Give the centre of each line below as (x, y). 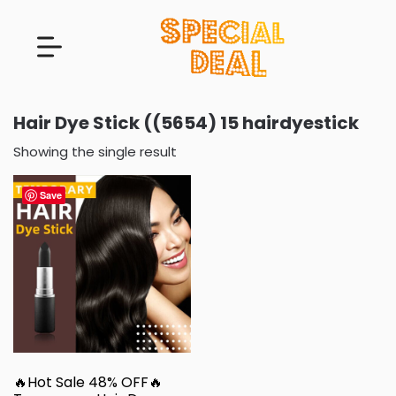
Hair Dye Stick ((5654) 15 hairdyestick (186, 122)
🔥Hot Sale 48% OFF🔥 (88, 382)
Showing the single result (95, 151)
